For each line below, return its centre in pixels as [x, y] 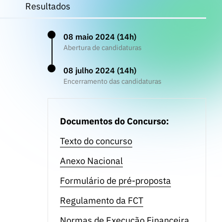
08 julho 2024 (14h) [100, 71]
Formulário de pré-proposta [115, 181]
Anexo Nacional [91, 161]
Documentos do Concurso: [114, 121]
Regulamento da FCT [101, 201]
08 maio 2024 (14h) [100, 37]
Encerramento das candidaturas [112, 82]
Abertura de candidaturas [102, 48]
